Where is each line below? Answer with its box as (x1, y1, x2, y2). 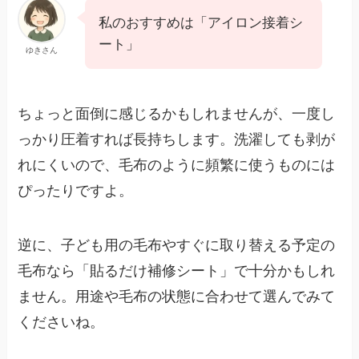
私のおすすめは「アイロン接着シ (99, 14, 304, 30)
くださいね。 (18, 313, 105, 330)
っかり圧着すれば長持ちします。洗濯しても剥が (18, 131, 336, 147)
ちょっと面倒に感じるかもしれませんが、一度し (18, 105, 336, 122)
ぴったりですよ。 (18, 182, 134, 199)
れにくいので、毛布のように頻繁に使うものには (18, 156, 336, 173)
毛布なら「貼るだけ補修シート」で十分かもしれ (18, 262, 336, 279)
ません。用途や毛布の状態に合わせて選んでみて (18, 288, 336, 305)
